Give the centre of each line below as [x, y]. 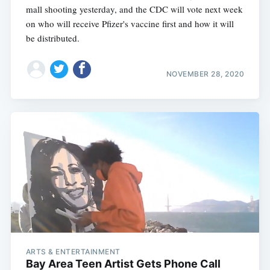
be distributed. [52, 38]
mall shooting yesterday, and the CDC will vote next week [134, 9]
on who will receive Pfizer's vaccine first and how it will [130, 24]
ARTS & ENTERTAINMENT [73, 252]
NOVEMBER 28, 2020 [205, 74]
